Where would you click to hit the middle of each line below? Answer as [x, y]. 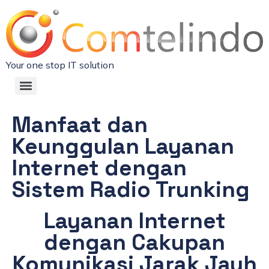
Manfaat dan [80, 124]
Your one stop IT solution [60, 65]
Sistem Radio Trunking [131, 189]
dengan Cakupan [134, 242]
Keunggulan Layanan [123, 146]
